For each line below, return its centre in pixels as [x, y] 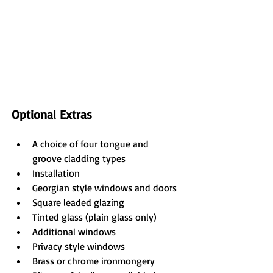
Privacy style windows [79, 246]
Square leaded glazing [78, 202]
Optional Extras [52, 114]
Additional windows [74, 232]
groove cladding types [79, 158]
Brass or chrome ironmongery [94, 261]
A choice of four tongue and [92, 144]
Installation [56, 173]
